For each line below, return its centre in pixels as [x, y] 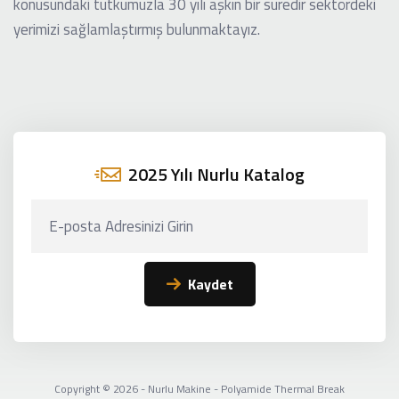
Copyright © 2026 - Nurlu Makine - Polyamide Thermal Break [199, 388]
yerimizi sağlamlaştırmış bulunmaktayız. [137, 29]
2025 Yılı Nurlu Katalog [216, 174]
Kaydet [210, 284]
